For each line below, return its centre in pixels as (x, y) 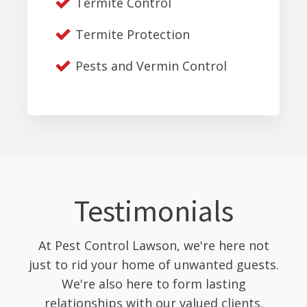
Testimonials (153, 210)
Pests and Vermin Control (151, 65)
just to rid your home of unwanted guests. (153, 264)
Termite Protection (133, 34)
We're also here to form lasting (153, 283)
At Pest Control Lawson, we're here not (153, 245)
